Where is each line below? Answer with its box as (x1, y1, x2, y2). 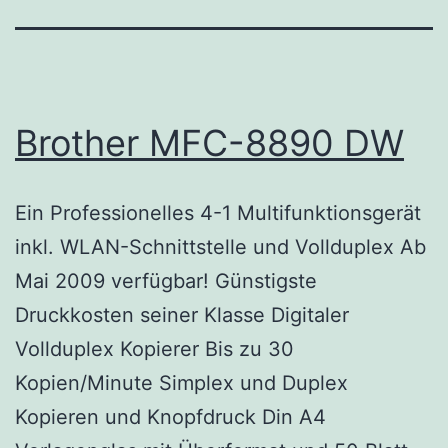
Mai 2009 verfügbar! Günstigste (15, 268, 317, 293)
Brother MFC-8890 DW (15, 120, 404, 165)
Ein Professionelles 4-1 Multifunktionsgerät (15, 200, 421, 225)
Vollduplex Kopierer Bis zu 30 (15, 336, 294, 361)
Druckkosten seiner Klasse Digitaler (15, 302, 349, 327)
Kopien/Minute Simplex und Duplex (15, 370, 348, 395)
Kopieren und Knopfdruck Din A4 (15, 404, 326, 429)
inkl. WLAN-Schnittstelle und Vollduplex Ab (15, 234, 426, 259)
